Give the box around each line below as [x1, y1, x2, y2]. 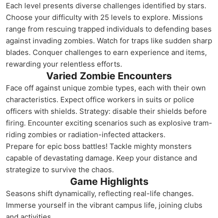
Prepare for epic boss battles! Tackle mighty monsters [6, 142, 192, 151]
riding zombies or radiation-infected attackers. [6, 130, 165, 139]
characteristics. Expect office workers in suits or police [6, 95, 194, 104]
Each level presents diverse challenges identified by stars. [6, 1, 206, 10]
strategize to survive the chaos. [6, 165, 114, 174]
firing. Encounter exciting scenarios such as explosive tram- [6, 118, 212, 127]
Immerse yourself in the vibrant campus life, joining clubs [6, 200, 202, 210]
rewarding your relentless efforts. [6, 59, 122, 69]
